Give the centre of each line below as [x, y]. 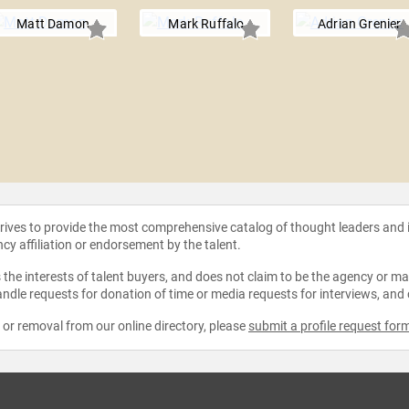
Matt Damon [53, 24]
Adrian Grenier [360, 24]
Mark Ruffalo [206, 24]
